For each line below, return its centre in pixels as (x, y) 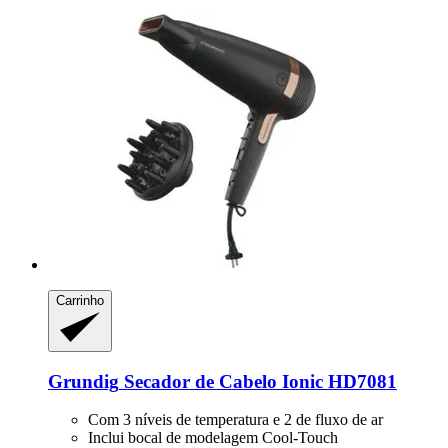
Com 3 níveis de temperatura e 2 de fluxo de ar (235, 420)
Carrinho (80, 301)
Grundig (83, 381)
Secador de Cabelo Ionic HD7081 (258, 381)
